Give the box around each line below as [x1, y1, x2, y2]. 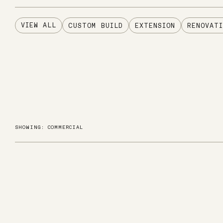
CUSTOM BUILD [68, 22, 123, 30]
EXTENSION [135, 22, 175, 30]
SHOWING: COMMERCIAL [15, 124, 83, 131]
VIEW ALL [21, 21, 56, 30]
